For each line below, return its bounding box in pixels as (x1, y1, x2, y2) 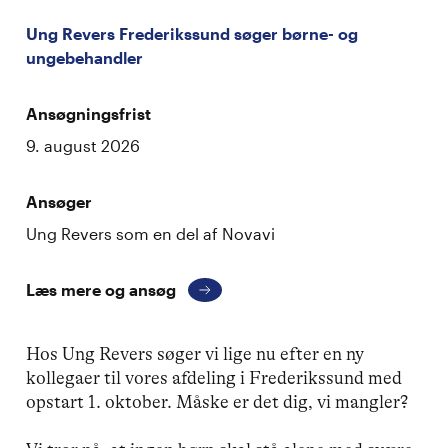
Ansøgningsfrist (26, 104, 152, 123)
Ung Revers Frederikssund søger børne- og (26, 24, 359, 43)
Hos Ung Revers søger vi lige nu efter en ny (26, 344, 365, 364)
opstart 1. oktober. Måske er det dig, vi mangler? (26, 392, 409, 412)
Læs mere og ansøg (26, 280, 177, 299)
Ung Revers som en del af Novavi (26, 224, 276, 243)
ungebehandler (26, 48, 144, 67)
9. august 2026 (26, 136, 141, 155)
